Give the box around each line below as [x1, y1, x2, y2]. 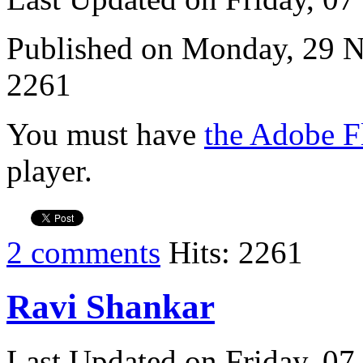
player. [6, 152, 92, 188]
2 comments [6, 234, 160, 270]
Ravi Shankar [6, 287, 215, 326]
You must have [6, 116, 204, 152]
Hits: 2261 [160, 234, 303, 270]
